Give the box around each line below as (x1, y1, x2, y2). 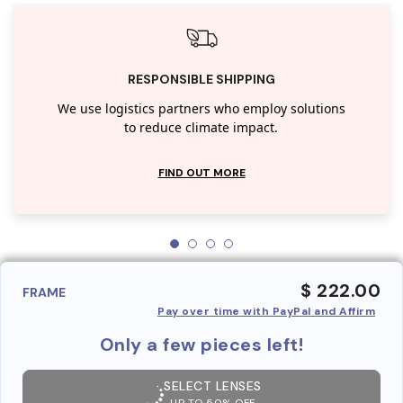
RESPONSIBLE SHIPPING (128, 70, 275, 87)
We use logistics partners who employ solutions (57, 99, 345, 119)
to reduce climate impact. (124, 118, 279, 138)
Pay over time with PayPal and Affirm (157, 303, 375, 318)
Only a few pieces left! (99, 332, 304, 356)
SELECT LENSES (164, 377, 262, 394)
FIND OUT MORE (157, 165, 246, 180)
